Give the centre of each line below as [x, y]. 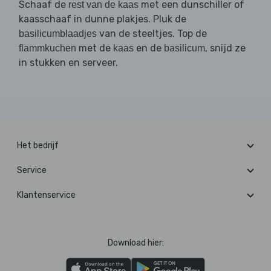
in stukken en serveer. [68, 63]
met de [95, 48]
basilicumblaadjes [58, 34]
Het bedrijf [38, 146]
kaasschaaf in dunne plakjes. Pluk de [103, 19]
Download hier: [135, 243]
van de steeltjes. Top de [152, 34]
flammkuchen [47, 48]
